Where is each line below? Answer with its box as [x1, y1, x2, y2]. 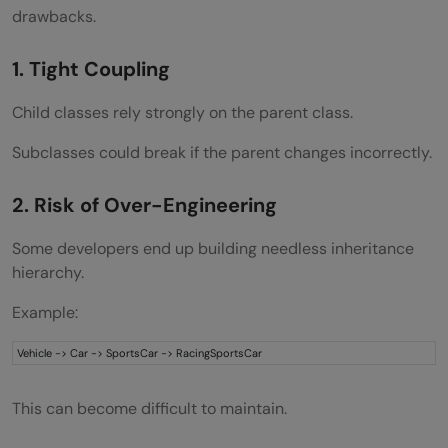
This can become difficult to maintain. [12, 397, 287, 419]
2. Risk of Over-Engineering [12, 191, 277, 218]
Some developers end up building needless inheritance [12, 237, 414, 259]
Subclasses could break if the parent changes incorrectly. [12, 141, 432, 163]
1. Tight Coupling [12, 55, 170, 82]
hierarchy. [12, 261, 84, 283]
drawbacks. [12, 5, 96, 27]
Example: [12, 301, 78, 323]
